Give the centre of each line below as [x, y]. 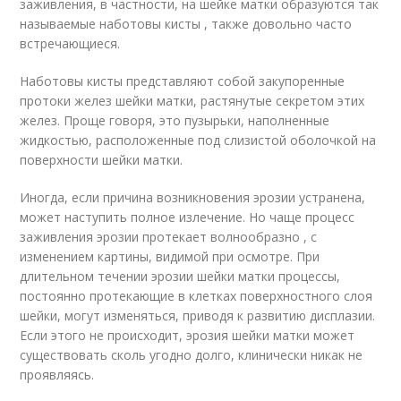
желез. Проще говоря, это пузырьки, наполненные [175, 120]
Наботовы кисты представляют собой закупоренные [183, 81]
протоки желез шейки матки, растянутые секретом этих [192, 101]
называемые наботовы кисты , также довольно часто [186, 24]
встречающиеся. [70, 43]
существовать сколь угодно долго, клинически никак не [192, 355]
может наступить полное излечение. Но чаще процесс [188, 217]
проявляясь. [57, 375]
